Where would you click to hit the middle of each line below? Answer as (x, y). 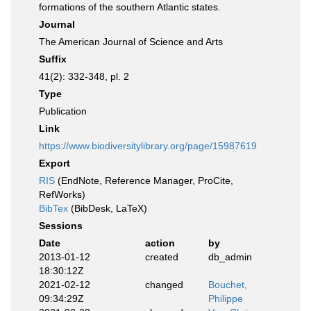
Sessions (61, 226)
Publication (63, 111)
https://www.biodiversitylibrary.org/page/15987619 (148, 146)
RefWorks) (62, 194)
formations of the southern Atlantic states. (130, 7)
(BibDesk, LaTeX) (108, 208)
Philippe (226, 299)
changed (164, 285)
